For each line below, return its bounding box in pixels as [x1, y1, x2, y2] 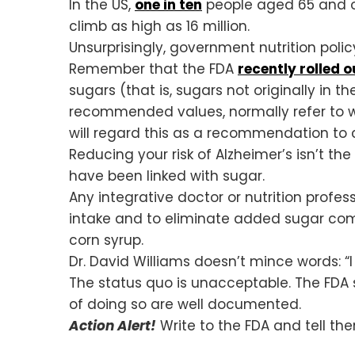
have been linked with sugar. [69, 166, 265, 185]
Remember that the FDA [69, 59, 238, 78]
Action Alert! [69, 315, 156, 335]
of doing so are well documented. [69, 294, 301, 314]
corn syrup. [69, 230, 143, 250]
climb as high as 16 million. [69, 16, 250, 36]
